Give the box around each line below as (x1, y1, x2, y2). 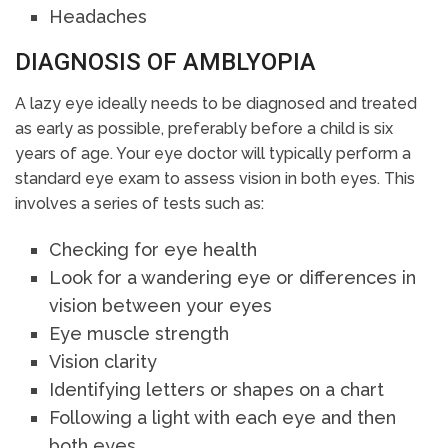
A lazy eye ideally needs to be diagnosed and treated (15, 94, 417, 114)
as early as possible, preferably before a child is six (15, 119, 393, 139)
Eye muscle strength (49, 323, 230, 345)
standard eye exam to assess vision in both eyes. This (15, 169, 415, 189)
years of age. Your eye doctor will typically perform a (15, 144, 411, 164)
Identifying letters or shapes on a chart (49, 379, 385, 401)
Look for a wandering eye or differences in (49, 267, 417, 289)
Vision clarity (49, 351, 158, 373)
